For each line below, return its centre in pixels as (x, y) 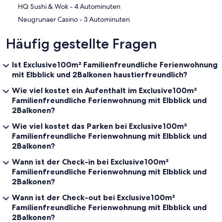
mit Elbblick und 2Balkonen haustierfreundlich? (100, 74)
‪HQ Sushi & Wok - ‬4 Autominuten (97, 6)
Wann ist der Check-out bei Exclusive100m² (93, 197)
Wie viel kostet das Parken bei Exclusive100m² (99, 126)
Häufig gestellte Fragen (82, 43)
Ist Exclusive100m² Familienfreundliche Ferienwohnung (115, 64)
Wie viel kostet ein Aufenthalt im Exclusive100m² (104, 90)
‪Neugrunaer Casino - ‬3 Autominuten (107, 19)
